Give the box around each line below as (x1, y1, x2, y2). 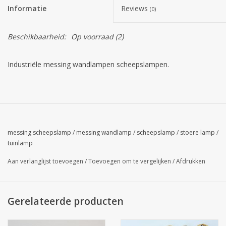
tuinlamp (8, 138, 33, 147)
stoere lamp (180, 128, 215, 137)
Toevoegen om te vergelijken (88, 156, 173, 165)
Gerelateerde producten (8, 194, 124, 208)
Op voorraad (71, 31, 114, 41)
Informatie (8, 3, 46, 13)
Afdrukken (176, 156, 205, 165)
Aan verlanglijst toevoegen (8, 156, 83, 165)
